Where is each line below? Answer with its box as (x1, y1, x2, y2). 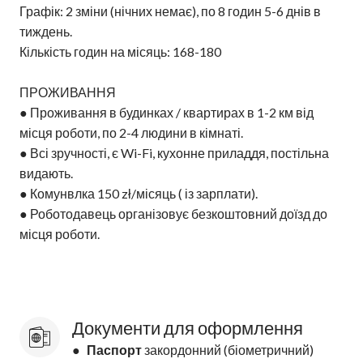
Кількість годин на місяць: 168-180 (19, 44, 221, 60)
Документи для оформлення (72, 317, 303, 340)
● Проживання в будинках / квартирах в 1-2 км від (19, 105, 314, 121)
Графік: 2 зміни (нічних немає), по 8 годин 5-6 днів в (19, 3, 321, 19)
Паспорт (87, 342, 142, 358)
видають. (19, 165, 73, 181)
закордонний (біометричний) (142, 342, 314, 358)
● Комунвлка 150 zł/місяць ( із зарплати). (19, 186, 258, 202)
